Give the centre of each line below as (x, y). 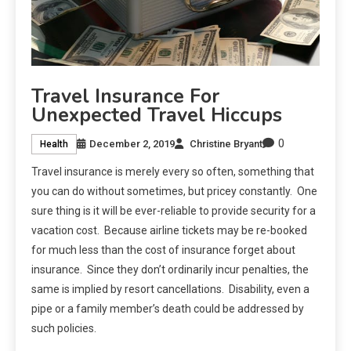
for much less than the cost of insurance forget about (163, 250)
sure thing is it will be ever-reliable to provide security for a (174, 211)
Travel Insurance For (125, 97)
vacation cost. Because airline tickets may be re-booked (169, 231)
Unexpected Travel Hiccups (157, 116)
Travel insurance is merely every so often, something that (173, 172)
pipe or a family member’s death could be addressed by (168, 309)
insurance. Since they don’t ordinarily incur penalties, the (170, 270)
